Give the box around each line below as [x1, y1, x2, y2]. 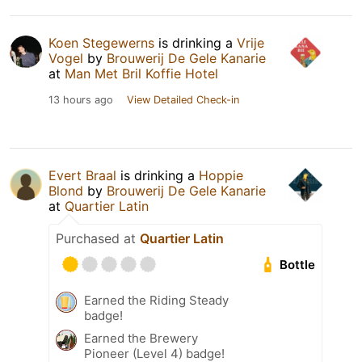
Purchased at [56, 230, 140, 247]
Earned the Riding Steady [84, 293, 229, 309]
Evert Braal [48, 167, 116, 184]
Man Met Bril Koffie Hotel [65, 65, 218, 82]
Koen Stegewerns [48, 35, 154, 52]
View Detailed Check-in [127, 94, 239, 107]
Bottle [280, 257, 316, 273]
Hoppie [199, 167, 243, 184]
